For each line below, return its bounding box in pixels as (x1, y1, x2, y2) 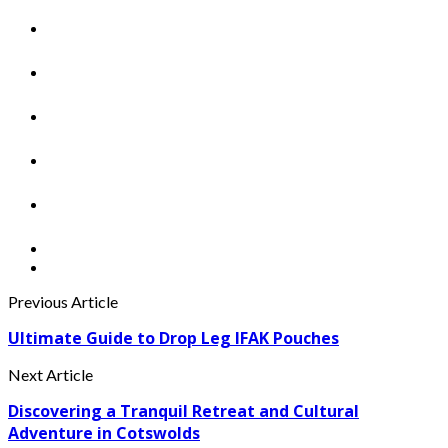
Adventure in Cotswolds (8, 422, 200, 445)
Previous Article (8, 292, 118, 312)
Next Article (8, 365, 93, 385)
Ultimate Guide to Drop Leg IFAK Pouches (8, 327, 339, 350)
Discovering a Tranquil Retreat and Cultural (8, 400, 359, 423)
